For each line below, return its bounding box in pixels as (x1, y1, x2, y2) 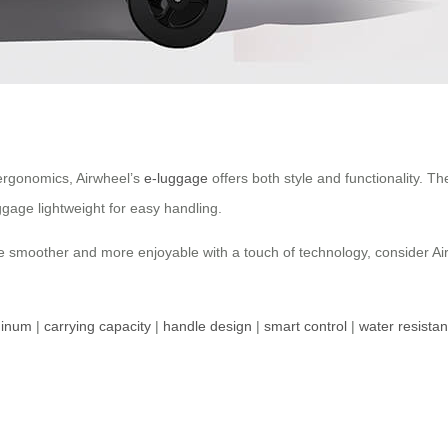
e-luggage (144, 170, 208, 187)
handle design (163, 318, 252, 335)
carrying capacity (44, 318, 151, 335)
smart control (264, 318, 347, 335)
